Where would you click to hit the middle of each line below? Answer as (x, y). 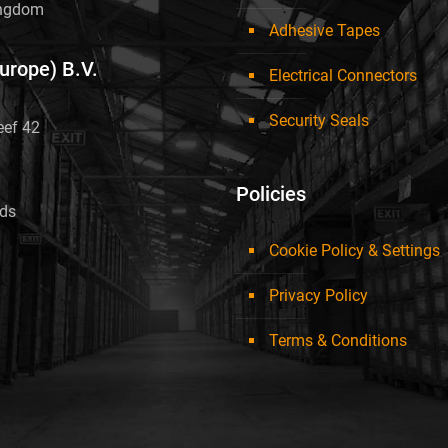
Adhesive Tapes (324, 31)
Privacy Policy (318, 296)
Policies (271, 194)
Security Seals (319, 121)
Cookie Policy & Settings (354, 251)
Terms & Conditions (338, 341)
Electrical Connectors (343, 76)
